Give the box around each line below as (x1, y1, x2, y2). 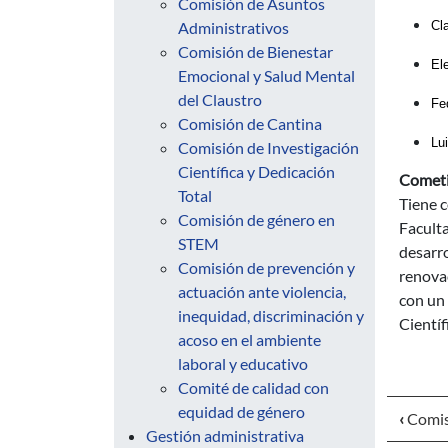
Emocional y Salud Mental (178, 66, 355, 85)
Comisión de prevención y (178, 258, 355, 277)
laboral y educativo (178, 354, 308, 373)
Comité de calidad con (178, 378, 329, 397)
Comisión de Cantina (178, 114, 322, 133)
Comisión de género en (178, 210, 335, 229)
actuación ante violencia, (178, 282, 346, 301)
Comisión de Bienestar (178, 42, 333, 61)
